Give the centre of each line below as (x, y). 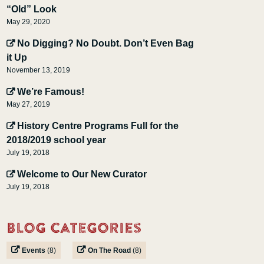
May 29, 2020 (29, 22)
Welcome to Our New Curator (82, 174)
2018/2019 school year (57, 140)
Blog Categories (74, 230)
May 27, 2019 (29, 104)
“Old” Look (32, 9)
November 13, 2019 (39, 70)
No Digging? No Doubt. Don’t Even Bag (106, 43)
